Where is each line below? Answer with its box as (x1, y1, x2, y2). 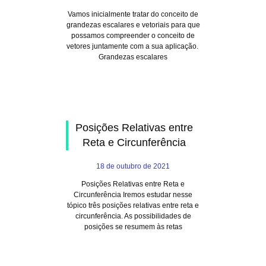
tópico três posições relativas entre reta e (67, 201, 199, 210)
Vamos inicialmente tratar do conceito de (68, 10, 198, 18)
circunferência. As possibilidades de (75, 212, 191, 220)
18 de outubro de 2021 (96, 162, 170, 170)
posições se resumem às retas (84, 223, 182, 231)
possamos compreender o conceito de (71, 31, 195, 40)
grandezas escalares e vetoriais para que (66, 21, 200, 29)
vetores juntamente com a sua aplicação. (66, 42, 200, 50)
